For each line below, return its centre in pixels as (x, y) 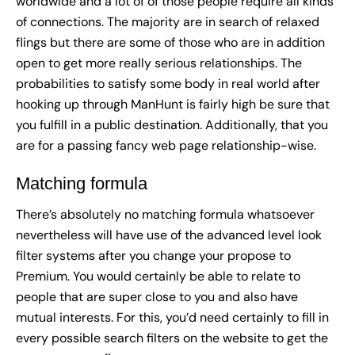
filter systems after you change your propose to (153, 256)
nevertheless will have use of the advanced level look (169, 235)
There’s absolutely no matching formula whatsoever (165, 215)
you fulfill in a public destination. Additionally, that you (172, 125)
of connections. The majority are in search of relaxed (168, 22)
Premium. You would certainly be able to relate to (158, 277)
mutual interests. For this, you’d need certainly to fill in (172, 318)
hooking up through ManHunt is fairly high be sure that (173, 105)
